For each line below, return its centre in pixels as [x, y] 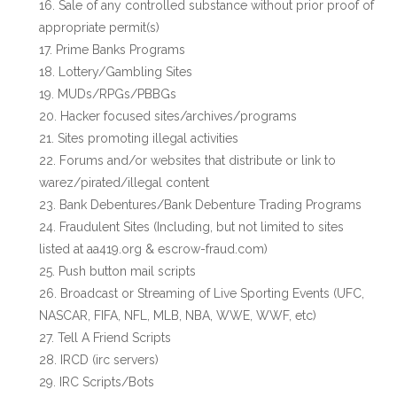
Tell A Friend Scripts [114, 338]
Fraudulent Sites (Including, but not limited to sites [202, 227]
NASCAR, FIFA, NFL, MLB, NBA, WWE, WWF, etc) [178, 315]
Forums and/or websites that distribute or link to [198, 160]
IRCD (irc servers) [109, 360]
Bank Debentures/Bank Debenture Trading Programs [210, 205]
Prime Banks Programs [121, 50]
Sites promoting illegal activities [148, 138]
